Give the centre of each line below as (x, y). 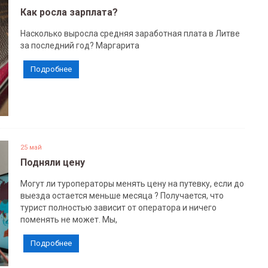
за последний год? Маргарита (80, 45)
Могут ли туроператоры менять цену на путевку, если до (132, 184)
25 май (31, 147)
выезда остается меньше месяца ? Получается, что (122, 196)
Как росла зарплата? (69, 12)
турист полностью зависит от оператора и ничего (118, 208)
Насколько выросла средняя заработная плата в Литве (130, 33)
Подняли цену (52, 162)
